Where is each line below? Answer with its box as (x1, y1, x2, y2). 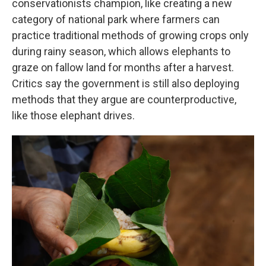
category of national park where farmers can (12, 13, 220, 26)
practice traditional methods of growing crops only (12, 29, 249, 42)
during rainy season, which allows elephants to (12, 45, 230, 58)
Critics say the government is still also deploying (12, 77, 239, 90)
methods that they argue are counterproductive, (12, 93, 236, 106)
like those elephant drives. (12, 109, 135, 122)
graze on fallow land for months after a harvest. (12, 61, 234, 74)
